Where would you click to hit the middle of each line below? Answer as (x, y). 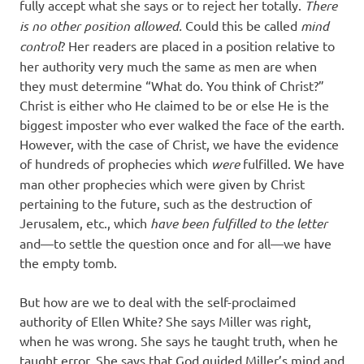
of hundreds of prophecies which (115, 164)
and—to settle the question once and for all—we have (175, 243)
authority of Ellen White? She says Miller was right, (165, 321)
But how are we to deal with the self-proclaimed (158, 302)
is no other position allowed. (101, 26)
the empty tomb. (70, 263)
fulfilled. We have (294, 164)
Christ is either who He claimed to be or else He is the (174, 105)
